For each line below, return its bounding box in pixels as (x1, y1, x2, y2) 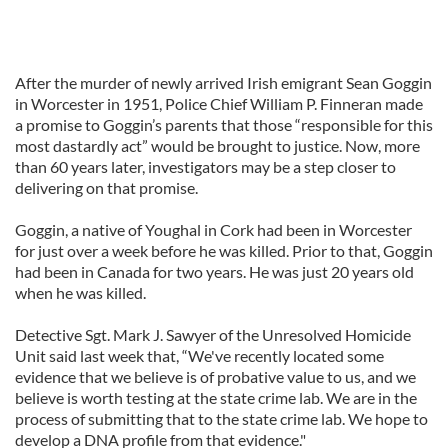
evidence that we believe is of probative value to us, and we (15, 367, 416, 386)
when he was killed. (15, 283, 146, 302)
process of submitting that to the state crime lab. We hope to (15, 409, 428, 428)
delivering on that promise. (15, 178, 198, 197)
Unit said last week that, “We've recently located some (15, 346, 384, 365)
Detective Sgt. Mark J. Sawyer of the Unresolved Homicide (15, 325, 411, 344)
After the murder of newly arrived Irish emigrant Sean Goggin (15, 73, 432, 92)
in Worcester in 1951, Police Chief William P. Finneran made (15, 94, 423, 113)
